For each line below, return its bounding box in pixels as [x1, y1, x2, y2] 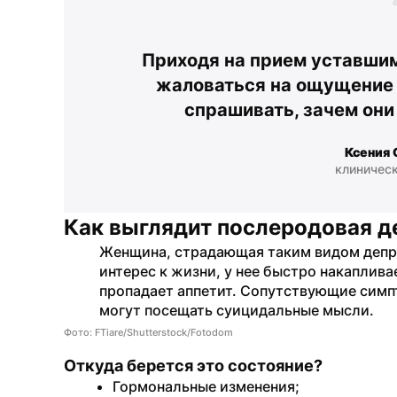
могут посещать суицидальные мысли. [99, 301, 374, 319]
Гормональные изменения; [113, 378, 300, 395]
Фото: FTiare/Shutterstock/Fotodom [64, 326, 233, 339]
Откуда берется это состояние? [64, 356, 323, 375]
